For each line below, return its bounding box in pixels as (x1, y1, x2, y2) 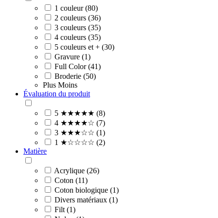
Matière (23, 146, 47, 155)
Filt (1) (54, 205, 75, 214)
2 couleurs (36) (54, 13, 101, 22)
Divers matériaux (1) (54, 195, 118, 204)
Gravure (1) (54, 52, 91, 61)
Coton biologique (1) (54, 185, 119, 194)
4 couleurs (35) (54, 33, 101, 41)
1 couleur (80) (54, 3, 98, 12)
